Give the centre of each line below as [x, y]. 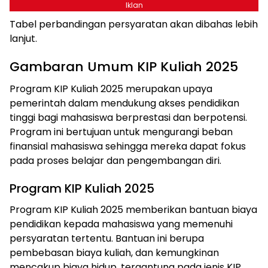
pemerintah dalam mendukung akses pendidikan [124, 103]
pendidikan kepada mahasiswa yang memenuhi [121, 224]
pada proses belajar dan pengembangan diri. [115, 160]
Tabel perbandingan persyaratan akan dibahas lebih [134, 24]
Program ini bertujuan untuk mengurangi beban [121, 132]
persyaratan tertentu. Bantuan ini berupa [107, 238]
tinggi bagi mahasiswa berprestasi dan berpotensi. [128, 117]
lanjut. [23, 38]
